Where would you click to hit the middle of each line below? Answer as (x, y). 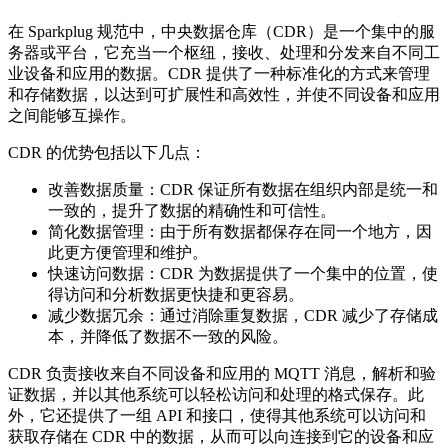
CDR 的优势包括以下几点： (107, 152)
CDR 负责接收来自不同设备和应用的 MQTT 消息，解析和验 (222, 373)
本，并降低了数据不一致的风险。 (168, 336)
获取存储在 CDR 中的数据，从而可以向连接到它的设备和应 (221, 436)
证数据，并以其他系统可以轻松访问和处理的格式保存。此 (216, 394)
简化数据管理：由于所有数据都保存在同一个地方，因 (240, 231)
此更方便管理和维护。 (128, 252)
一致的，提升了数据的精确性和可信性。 (192, 210)
